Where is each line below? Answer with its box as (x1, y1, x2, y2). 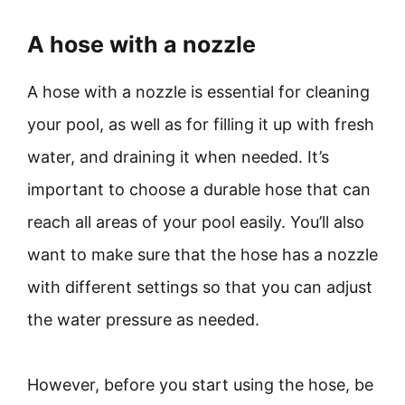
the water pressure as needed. (27, 310, 259, 329)
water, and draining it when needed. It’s (27, 147, 329, 166)
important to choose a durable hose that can (27, 180, 371, 199)
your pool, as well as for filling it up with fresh (27, 115, 374, 134)
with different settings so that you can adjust (27, 278, 372, 297)
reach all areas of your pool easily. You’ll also (27, 212, 364, 231)
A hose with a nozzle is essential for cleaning (27, 82, 370, 101)
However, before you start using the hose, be (27, 375, 373, 394)
